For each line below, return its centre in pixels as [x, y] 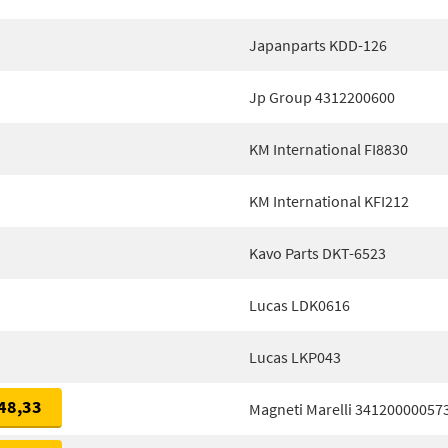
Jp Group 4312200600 [322, 97]
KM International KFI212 [329, 201]
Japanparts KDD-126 [318, 45]
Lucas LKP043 [295, 357]
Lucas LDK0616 [299, 305]
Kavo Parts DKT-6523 [317, 253]
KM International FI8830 [328, 149]
